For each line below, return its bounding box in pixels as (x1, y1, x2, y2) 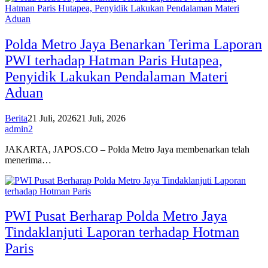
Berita (5, 112, 28, 123)
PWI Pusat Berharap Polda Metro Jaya (5, 208, 227, 224)
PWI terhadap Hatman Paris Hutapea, (5, 52, 223, 68)
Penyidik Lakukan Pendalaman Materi (5, 68, 228, 84)
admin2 (5, 123, 33, 134)
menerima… (5, 154, 51, 165)
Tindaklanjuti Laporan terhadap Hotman (5, 224, 239, 240)
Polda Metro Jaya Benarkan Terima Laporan (5, 36, 262, 52)
